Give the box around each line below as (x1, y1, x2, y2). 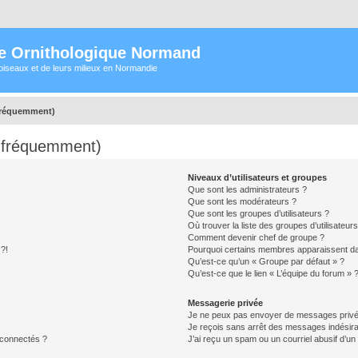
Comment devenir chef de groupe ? (188, 233, 325, 242)
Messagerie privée (188, 298, 264, 308)
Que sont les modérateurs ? (188, 197, 297, 206)
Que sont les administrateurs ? (188, 185, 308, 194)
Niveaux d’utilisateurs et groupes (188, 173, 328, 182)
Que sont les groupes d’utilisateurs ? (188, 209, 330, 218)
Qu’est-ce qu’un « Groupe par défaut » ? (188, 257, 345, 266)
